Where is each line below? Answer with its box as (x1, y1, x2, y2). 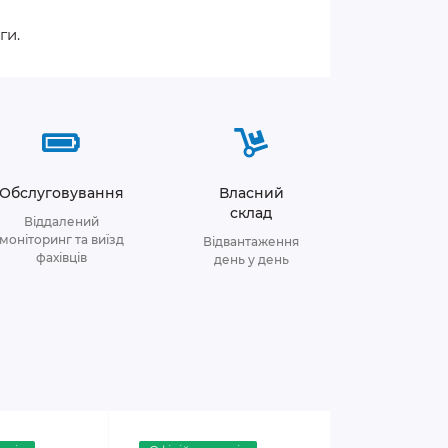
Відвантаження (203, 234, 299, 249)
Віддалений (23, 214, 99, 229)
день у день (213, 252, 289, 267)
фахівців (35, 250, 87, 265)
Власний (218, 184, 284, 202)
